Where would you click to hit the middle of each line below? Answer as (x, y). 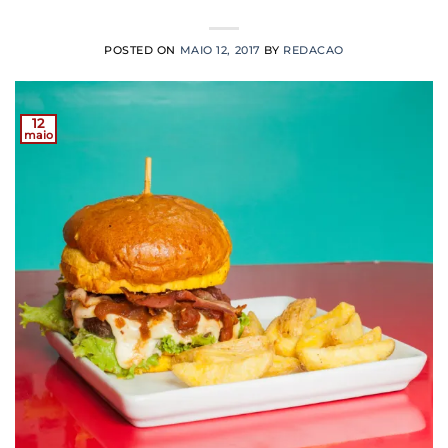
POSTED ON (141, 49)
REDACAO (314, 49)
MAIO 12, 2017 (220, 49)
